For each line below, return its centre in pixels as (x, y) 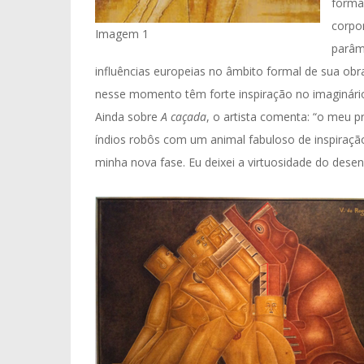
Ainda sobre (128, 117)
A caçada (184, 117)
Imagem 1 (122, 34)
